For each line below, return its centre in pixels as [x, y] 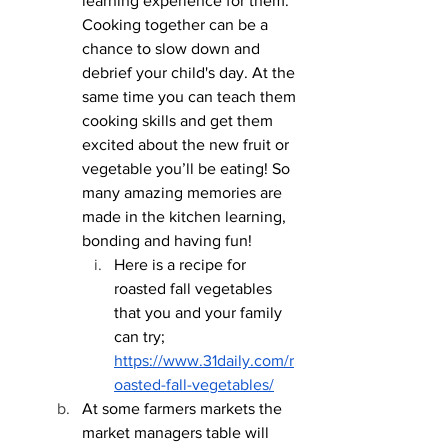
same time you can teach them [191, 96]
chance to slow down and [173, 48]
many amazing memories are [184, 192]
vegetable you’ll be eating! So [188, 168]
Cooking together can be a [177, 24]
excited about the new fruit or [187, 144]
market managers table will [177, 432]
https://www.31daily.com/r [204, 360]
